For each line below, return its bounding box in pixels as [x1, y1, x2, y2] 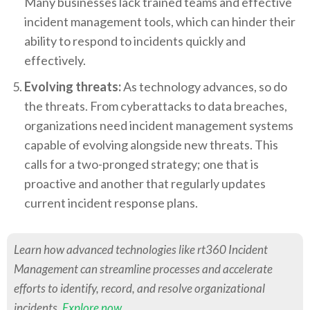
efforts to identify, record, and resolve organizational [14, 281, 265, 296]
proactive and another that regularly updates [24, 176, 266, 192]
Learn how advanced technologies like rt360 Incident [14, 242, 268, 257]
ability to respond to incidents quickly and [24, 33, 246, 49]
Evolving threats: [24, 79, 121, 95]
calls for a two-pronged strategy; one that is [24, 156, 259, 172]
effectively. [24, 53, 86, 69]
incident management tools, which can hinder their [24, 14, 295, 30]
